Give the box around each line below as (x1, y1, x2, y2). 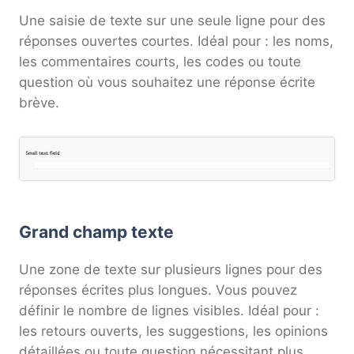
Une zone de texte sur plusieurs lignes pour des (19, 262, 322, 278)
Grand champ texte (19, 222, 174, 243)
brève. (19, 94, 59, 111)
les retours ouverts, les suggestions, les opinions (19, 323, 328, 340)
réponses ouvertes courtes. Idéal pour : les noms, (19, 32, 333, 49)
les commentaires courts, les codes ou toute (19, 53, 301, 70)
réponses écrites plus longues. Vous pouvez (19, 282, 297, 299)
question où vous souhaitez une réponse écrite (19, 73, 315, 90)
